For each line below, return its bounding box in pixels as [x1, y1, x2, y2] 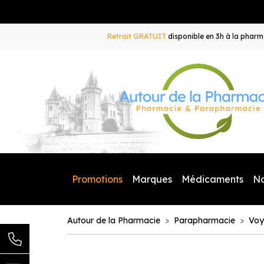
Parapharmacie [174, 215, 235, 226]
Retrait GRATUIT [107, 32, 166, 41]
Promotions [72, 173, 123, 185]
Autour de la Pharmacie [67, 215, 160, 226]
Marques [132, 173, 172, 185]
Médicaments [181, 173, 243, 185]
